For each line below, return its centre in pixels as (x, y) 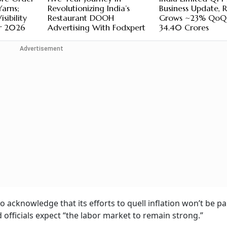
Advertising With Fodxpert (96, 28)
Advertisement (41, 49)
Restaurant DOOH (81, 18)
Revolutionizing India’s (88, 8)
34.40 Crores (184, 28)
